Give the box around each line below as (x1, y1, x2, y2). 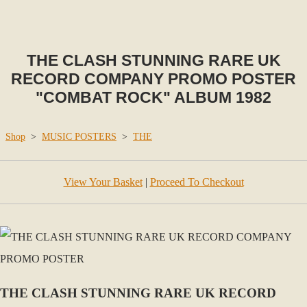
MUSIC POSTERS (42, 132, 116, 142)
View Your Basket (63, 176, 143, 188)
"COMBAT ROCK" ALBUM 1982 (36, 88, 271, 106)
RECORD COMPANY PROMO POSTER (11, 70, 296, 88)
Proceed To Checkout (149, 176, 244, 188)
